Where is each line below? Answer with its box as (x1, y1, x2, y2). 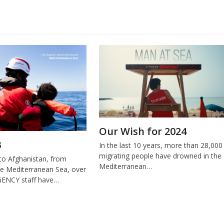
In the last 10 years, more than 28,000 (98, 140, 222, 150)
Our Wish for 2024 (98, 124, 186, 138)
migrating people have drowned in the (98, 151, 221, 161)
